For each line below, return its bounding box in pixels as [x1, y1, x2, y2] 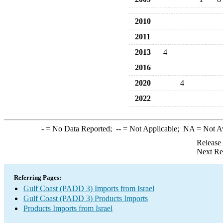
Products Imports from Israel [23, 204, 112, 213]
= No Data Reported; [43, 124, 116, 133]
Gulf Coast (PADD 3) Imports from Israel [23, 184, 154, 193]
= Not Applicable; [120, 124, 183, 133]
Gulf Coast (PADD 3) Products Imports [23, 194, 148, 203]
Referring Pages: [14, 174, 61, 181]
